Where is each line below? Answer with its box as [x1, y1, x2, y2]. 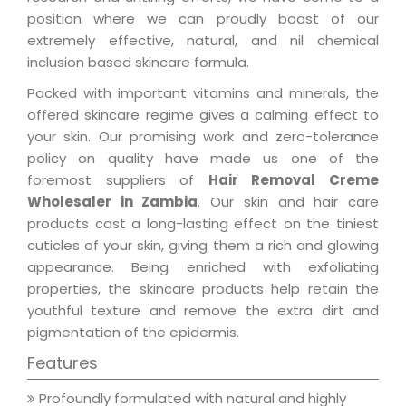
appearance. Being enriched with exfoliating [27, 257, 379, 277]
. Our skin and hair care [198, 192, 380, 212]
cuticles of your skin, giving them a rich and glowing [27, 236, 379, 256]
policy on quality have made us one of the [27, 149, 379, 169]
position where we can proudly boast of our [27, 9, 379, 29]
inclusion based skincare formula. [27, 53, 249, 72]
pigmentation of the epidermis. [27, 323, 239, 343]
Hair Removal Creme [208, 170, 380, 190]
